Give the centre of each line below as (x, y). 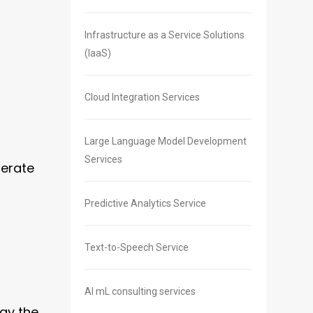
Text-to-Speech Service (137, 248)
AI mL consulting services (140, 292)
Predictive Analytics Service (145, 204)
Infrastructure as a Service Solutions (165, 35)
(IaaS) (98, 53)
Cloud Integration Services (142, 97)
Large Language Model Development (166, 141)
